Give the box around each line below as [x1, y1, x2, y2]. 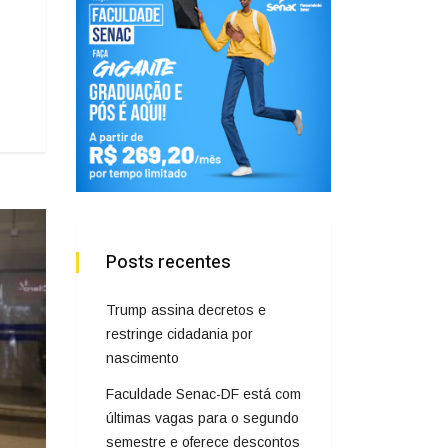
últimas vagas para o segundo [106, 409, 299, 426]
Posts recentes [106, 248, 231, 276]
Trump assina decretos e [106, 301, 266, 318]
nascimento [106, 349, 179, 366]
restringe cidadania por [106, 325, 253, 342]
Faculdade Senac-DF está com [106, 385, 301, 402]
